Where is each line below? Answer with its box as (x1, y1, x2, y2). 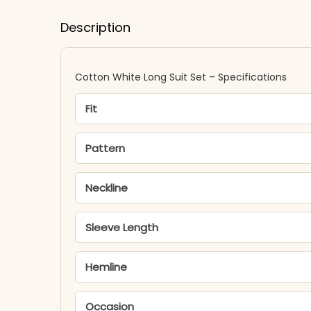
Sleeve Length (85, 220, 158, 235)
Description (60, 19, 131, 36)
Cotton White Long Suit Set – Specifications (75, 70, 287, 84)
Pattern (85, 141, 125, 155)
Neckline (85, 180, 128, 195)
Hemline (85, 260, 127, 274)
